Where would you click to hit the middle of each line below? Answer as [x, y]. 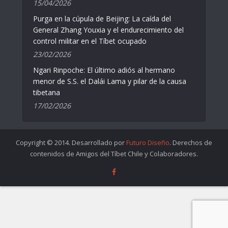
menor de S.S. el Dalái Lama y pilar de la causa [110, 81]
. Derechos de [191, 142]
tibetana [47, 92]
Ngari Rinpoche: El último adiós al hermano [104, 70]
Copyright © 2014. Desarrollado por [71, 142]
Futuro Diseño [148, 142]
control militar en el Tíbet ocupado [90, 41]
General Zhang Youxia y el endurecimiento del [108, 30]
